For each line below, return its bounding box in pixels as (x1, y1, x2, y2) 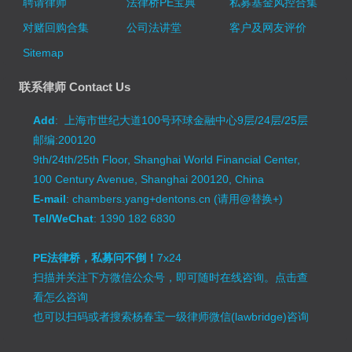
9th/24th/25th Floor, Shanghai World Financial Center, (33, 153, 301, 166)
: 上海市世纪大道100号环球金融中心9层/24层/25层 (55, 114, 309, 126)
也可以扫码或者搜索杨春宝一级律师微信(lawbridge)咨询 (33, 310, 310, 323)
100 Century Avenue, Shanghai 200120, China (33, 173, 265, 185)
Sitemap (23, 46, 64, 59)
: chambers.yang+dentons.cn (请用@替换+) (66, 192, 284, 205)
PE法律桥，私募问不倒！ (33, 251, 158, 264)
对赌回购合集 (23, 21, 90, 34)
